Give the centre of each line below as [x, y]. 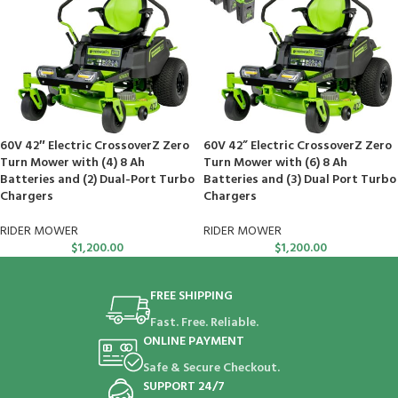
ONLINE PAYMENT [194, 342]
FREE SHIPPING [191, 296]
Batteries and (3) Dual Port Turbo [300, 180]
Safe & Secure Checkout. [212, 368]
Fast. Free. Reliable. [204, 323]
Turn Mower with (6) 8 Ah [275, 163]
